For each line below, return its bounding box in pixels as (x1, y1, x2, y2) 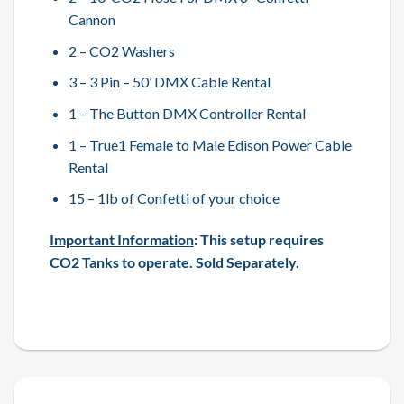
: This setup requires (194, 231, 324, 248)
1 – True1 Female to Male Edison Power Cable (68, 135, 352, 153)
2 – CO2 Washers (68, 41, 175, 60)
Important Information (50, 231, 194, 248)
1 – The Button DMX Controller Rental (68, 105, 306, 123)
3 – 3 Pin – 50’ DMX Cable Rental (68, 73, 271, 91)
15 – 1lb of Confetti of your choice (68, 189, 280, 207)
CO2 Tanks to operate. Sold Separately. (50, 253, 299, 271)
